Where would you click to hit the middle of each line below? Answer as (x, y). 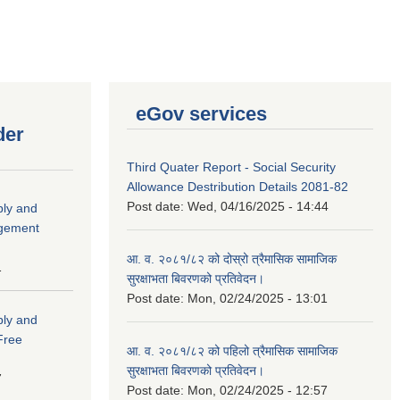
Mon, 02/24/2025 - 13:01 (258, 298)
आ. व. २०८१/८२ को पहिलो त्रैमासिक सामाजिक (232, 350)
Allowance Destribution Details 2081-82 (237, 186)
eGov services (201, 113)
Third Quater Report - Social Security (231, 167)
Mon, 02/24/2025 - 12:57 (258, 390)
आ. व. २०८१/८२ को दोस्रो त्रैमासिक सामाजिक (232, 258)
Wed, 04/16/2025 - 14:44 (258, 206)
